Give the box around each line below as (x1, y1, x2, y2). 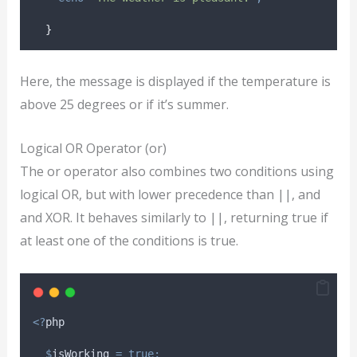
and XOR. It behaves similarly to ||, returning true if (19, 208, 328, 226)
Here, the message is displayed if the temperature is (19, 73, 331, 91)
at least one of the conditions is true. (19, 231, 238, 249)
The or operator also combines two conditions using (19, 162, 334, 180)
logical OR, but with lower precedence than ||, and (19, 185, 320, 203)
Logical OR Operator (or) (19, 139, 167, 157)
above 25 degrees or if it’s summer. (19, 96, 229, 114)
